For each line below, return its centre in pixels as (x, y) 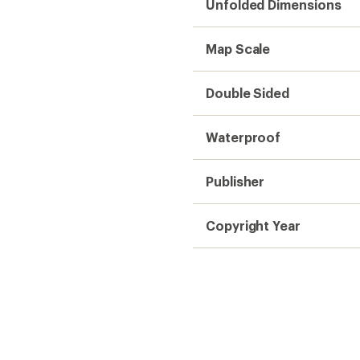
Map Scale (238, 49)
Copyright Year (253, 225)
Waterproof (243, 137)
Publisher (235, 181)
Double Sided (248, 93)
